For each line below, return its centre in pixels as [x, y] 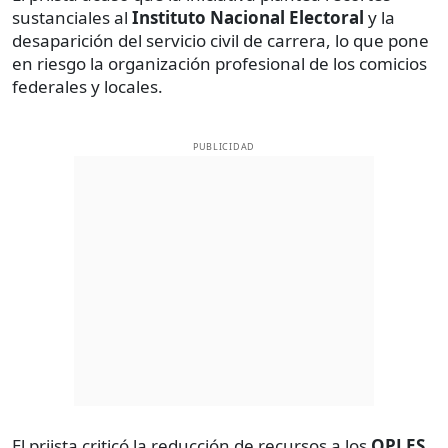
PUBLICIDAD [224, 146]
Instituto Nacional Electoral [248, 17]
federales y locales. [87, 86]
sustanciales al [70, 17]
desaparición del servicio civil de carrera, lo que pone [220, 40]
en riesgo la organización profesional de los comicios [219, 63]
